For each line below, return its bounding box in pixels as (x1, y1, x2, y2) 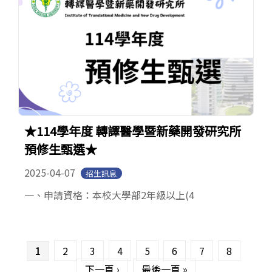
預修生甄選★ (24, 140, 97, 158)
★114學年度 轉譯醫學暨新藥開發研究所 (24, 122, 241, 140)
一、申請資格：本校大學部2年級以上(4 (24, 188, 194, 203)
